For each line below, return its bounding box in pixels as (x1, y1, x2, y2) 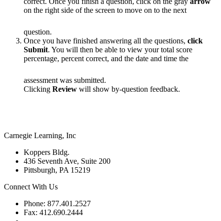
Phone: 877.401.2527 (24, 199, 91, 208)
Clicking (24, 84, 52, 93)
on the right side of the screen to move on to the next (24, 5, 186, 14)
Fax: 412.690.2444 (24, 208, 83, 217)
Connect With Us (4, 182, 58, 191)
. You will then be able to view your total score (48, 45, 192, 54)
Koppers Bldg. (24, 147, 70, 156)
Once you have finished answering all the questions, (24, 36, 187, 45)
